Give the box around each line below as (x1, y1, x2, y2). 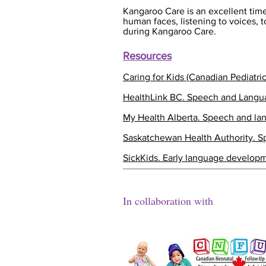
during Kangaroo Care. (123, 26, 216, 36)
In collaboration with (123, 194, 213, 208)
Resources (123, 50, 172, 62)
